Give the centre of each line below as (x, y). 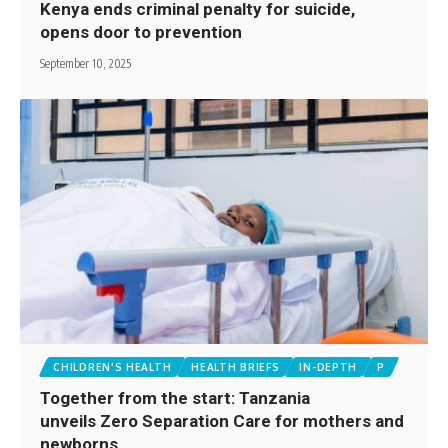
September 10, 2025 (86, 63)
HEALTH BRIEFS (235, 367)
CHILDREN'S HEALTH (112, 367)
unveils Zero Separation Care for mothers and (222, 421)
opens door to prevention (143, 31)
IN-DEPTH (328, 367)
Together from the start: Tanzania (175, 398)
